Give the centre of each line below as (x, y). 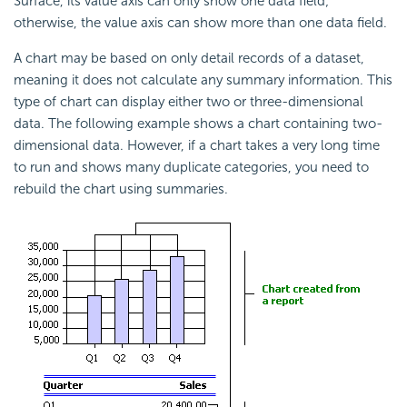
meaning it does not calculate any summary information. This (203, 80)
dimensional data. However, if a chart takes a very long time (197, 146)
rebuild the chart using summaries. (121, 189)
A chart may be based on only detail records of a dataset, (189, 59)
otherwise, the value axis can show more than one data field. (200, 23)
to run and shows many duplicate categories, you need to (191, 168)
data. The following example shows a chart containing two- (198, 124)
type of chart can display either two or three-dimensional (189, 102)
